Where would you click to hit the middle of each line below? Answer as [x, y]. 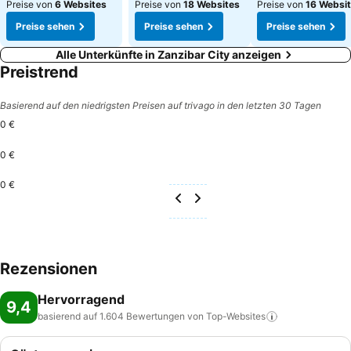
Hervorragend [81, 299]
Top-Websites [236, 316]
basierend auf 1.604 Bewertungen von [121, 316]
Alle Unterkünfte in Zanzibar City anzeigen [168, 54]
